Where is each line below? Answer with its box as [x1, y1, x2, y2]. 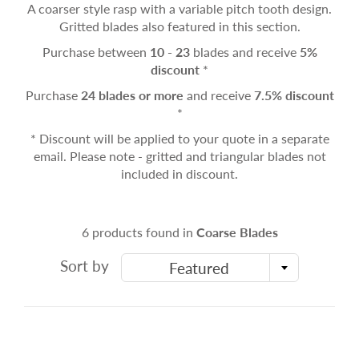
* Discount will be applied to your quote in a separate [30, 131, 329, 147]
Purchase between [42, 44, 150, 60]
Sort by [60, 256, 109, 276]
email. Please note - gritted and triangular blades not [33, 148, 326, 164]
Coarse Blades [196, 224, 278, 240]
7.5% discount [253, 87, 334, 103]
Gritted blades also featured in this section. [58, 18, 301, 34]
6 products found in [81, 224, 196, 240]
